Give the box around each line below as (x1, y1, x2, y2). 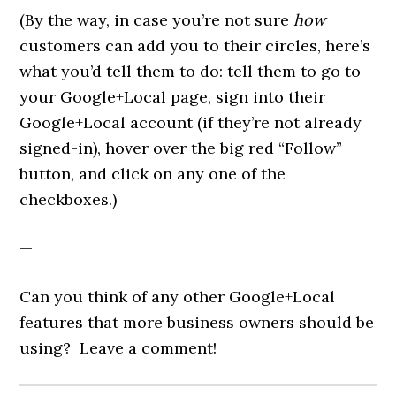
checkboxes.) (19, 188, 118, 209)
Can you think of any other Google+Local (19, 286, 336, 307)
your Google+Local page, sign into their (19, 86, 326, 107)
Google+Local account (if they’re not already (19, 111, 362, 133)
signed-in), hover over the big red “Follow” (19, 137, 343, 158)
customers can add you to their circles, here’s (19, 34, 371, 56)
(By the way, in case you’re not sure (19, 9, 294, 30)
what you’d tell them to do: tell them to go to (19, 60, 362, 81)
